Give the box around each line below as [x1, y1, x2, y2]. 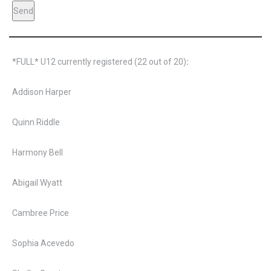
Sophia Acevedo [12, 238, 74, 248]
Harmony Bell [12, 148, 63, 157]
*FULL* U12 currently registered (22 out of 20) [12, 57, 186, 67]
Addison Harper [12, 87, 71, 97]
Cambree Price [12, 208, 69, 218]
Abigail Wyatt [12, 178, 62, 188]
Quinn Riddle [12, 117, 60, 127]
